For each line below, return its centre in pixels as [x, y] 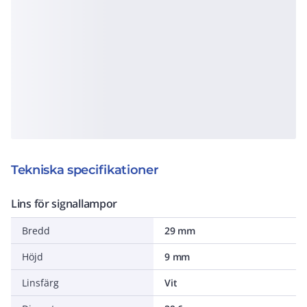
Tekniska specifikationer [85, 170]
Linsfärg [40, 283]
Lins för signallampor [64, 204]
